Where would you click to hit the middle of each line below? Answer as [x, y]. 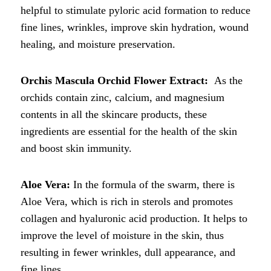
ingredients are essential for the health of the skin [129, 131]
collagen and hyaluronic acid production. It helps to [134, 218]
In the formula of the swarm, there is [154, 184]
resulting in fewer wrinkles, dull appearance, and [128, 252]
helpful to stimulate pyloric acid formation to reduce [135, 10]
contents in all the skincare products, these [114, 114]
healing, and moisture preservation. [98, 44]
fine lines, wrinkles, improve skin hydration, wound [135, 27]
